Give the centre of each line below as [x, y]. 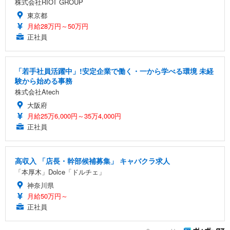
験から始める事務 [44, 80]
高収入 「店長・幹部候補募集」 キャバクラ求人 [92, 160]
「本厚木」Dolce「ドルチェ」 [60, 171]
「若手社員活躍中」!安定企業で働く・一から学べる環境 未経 [114, 71]
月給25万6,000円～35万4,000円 [74, 116]
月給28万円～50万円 [58, 26]
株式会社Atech [37, 91]
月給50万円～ [47, 196]
